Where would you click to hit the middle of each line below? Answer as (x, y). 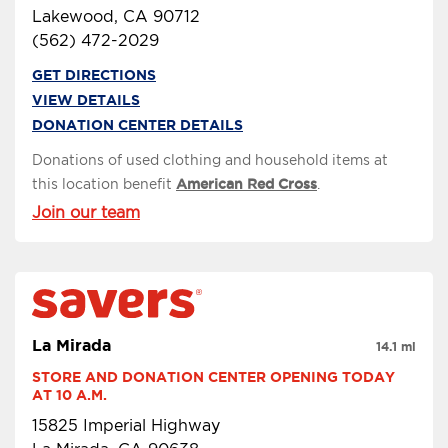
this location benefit (104, 183)
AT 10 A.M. (69, 395)
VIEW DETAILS (86, 99)
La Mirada (71, 345)
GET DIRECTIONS (94, 74)
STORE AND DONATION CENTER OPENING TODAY (213, 377)
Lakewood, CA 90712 (116, 16)
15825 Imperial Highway (126, 426)
